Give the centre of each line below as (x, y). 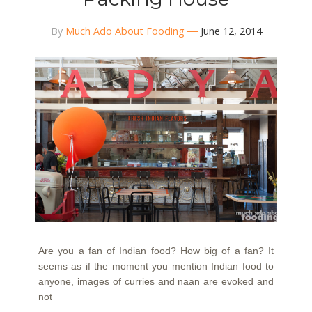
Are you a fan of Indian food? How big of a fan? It (156, 250)
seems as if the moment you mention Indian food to (156, 266)
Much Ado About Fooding (125, 31)
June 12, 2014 (231, 31)
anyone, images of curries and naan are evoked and (156, 281)
